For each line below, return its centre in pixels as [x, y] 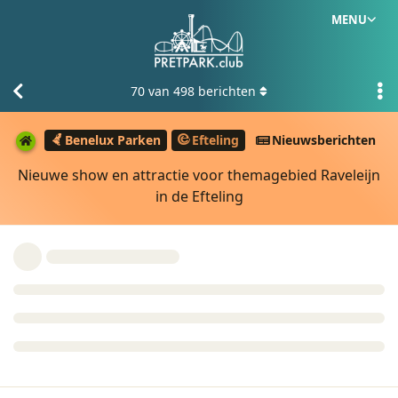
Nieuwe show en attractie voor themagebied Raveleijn [199, 175]
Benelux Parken [113, 140]
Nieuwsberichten [324, 140]
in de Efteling [199, 196]
